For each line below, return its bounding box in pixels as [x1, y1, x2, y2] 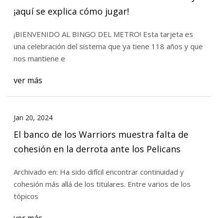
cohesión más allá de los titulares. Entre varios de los [13, 179, 127, 189]
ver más [13, 75, 42, 86]
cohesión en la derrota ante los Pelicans [13, 143, 181, 155]
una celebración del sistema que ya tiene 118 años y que [13, 41, 203, 51]
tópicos [13, 191, 38, 201]
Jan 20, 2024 [13, 113, 53, 123]
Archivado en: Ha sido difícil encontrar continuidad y [13, 166, 184, 177]
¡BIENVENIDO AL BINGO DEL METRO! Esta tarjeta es [13, 29, 143, 39]
